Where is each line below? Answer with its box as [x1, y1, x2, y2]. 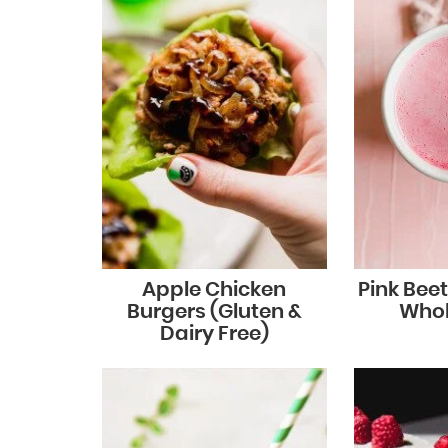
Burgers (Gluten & [126, 301, 302, 322]
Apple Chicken [142, 279, 287, 300]
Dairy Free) [159, 323, 269, 344]
